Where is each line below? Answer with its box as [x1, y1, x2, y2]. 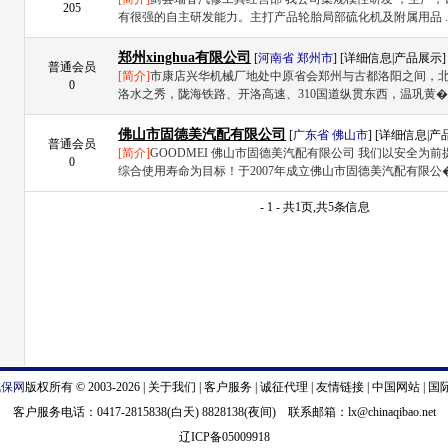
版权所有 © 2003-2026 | [25, 380, 148, 394]
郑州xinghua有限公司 [118, 50, 251, 65]
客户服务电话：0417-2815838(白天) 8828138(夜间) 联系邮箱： [12, 405, 348, 419]
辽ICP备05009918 [178, 430, 270, 444]
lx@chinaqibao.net [347, 405, 436, 419]
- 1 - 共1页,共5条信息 [259, 200, 370, 214]
